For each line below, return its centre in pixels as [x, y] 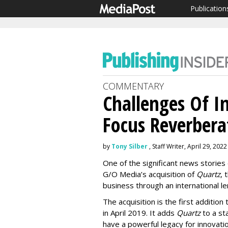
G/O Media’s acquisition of [150, 174]
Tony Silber [130, 146]
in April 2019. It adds [140, 213]
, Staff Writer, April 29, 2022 [187, 146]
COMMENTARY [133, 86]
